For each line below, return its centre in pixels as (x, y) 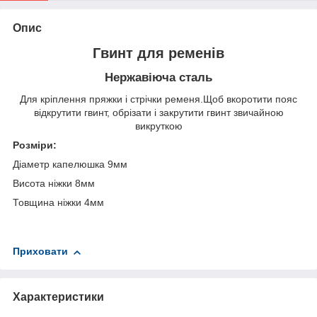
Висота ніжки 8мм (54, 184)
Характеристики (58, 297)
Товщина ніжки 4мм (58, 203)
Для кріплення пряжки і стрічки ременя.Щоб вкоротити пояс (158, 99)
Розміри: (35, 145)
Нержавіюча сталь (158, 78)
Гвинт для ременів (158, 53)
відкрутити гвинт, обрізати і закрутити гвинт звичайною (158, 113)
